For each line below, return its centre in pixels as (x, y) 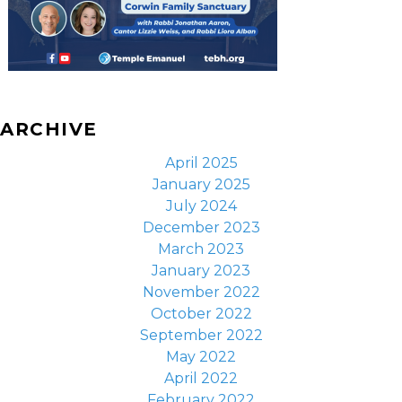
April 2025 (201, 163)
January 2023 (201, 271)
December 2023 (201, 227)
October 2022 (201, 314)
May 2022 (201, 357)
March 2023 (201, 249)
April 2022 (201, 378)
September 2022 (201, 335)
